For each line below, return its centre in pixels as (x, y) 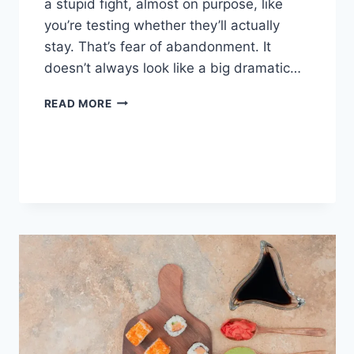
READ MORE (78, 103)
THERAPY (139, 132)
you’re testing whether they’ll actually (162, 25)
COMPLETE (143, 199)
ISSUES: (134, 182)
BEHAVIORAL (149, 116)
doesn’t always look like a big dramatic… (172, 68)
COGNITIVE (143, 99)
